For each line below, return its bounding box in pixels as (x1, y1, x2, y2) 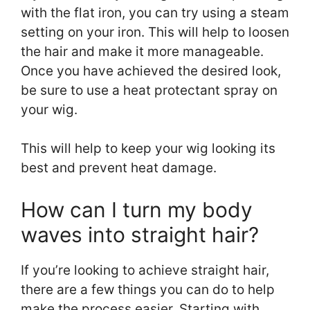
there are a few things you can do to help (21, 282, 275, 298)
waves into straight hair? (21, 222, 259, 248)
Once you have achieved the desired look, (21, 62, 281, 79)
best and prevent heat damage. (21, 159, 217, 176)
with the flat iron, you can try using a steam (21, 4, 289, 21)
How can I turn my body (21, 197, 253, 223)
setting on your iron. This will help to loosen (21, 24, 289, 40)
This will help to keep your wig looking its (21, 140, 275, 156)
